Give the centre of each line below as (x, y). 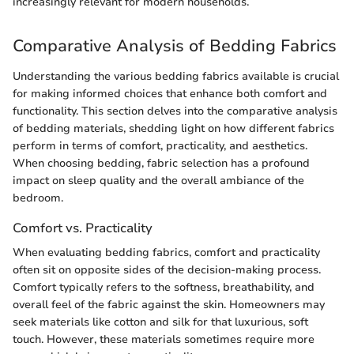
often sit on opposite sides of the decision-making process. (167, 269)
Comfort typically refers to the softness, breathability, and (164, 287)
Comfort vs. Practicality (83, 228)
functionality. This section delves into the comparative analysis (175, 111)
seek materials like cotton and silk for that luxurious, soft (160, 322)
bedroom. (38, 198)
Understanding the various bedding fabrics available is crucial (176, 76)
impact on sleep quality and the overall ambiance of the (158, 180)
